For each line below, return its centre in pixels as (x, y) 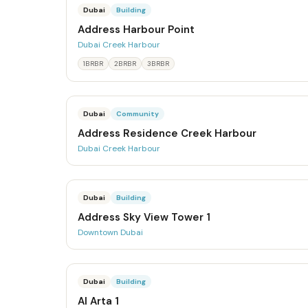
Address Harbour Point (136, 30)
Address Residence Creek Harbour (167, 133)
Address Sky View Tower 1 (144, 217)
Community (137, 114)
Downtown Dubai (110, 232)
